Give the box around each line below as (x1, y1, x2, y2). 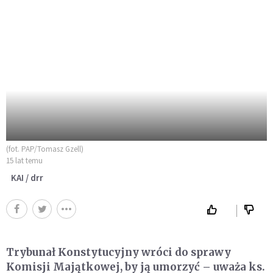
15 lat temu (6, 155, 43, 166)
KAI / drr (11, 171, 43, 183)
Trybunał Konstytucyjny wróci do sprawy (6, 245, 231, 259)
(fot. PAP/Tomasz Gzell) (6, 143, 83, 154)
